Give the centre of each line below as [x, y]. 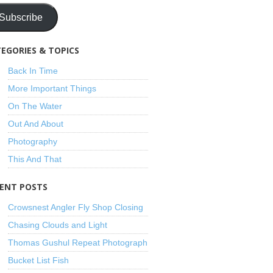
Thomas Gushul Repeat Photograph [78, 243]
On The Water [35, 106]
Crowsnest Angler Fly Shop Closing [76, 207]
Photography [33, 141]
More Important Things [52, 88]
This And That [35, 159]
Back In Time [33, 71]
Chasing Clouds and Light [58, 225]
